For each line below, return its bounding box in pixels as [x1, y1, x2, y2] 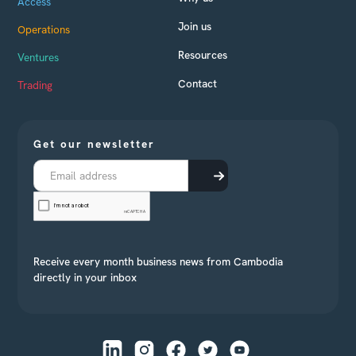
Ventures [17, 49, 60, 64]
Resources [178, 47, 227, 62]
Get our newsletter [33, 136, 156, 151]
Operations [17, 21, 71, 37]
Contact [178, 75, 217, 91]
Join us [178, 18, 211, 33]
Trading [17, 77, 53, 92]
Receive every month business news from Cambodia [33, 253, 284, 269]
